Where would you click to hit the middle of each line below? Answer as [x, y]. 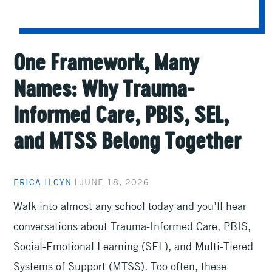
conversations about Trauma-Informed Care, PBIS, [132, 226]
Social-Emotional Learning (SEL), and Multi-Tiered [134, 246]
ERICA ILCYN [43, 181]
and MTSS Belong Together [130, 143]
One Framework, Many [106, 65]
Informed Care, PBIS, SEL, [121, 117]
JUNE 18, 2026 [115, 181]
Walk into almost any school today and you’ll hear [130, 206]
